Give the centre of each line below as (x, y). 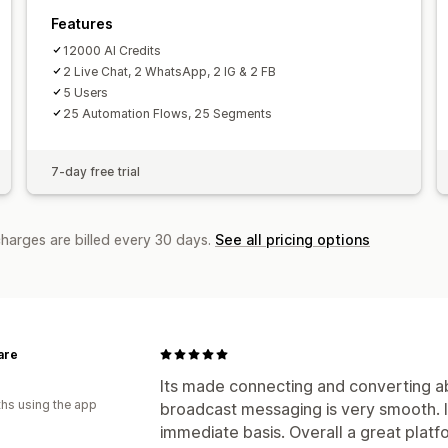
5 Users (85, 92)
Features (81, 23)
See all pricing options (292, 239)
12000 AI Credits (111, 50)
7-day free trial (95, 171)
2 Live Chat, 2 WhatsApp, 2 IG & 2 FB (169, 71)
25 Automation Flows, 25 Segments (167, 113)
